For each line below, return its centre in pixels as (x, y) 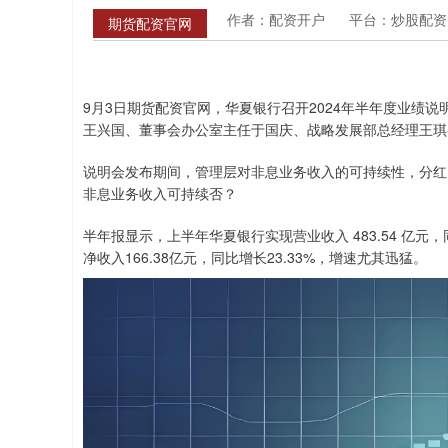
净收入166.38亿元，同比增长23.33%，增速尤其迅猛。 (255, 257)
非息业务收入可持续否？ (160, 193)
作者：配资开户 (278, 19)
